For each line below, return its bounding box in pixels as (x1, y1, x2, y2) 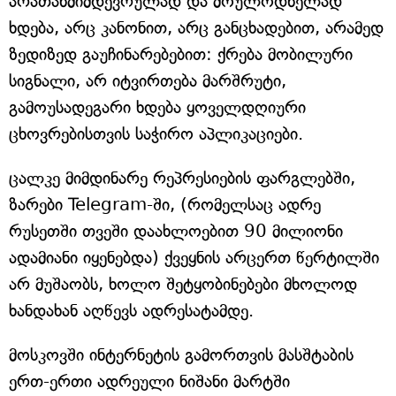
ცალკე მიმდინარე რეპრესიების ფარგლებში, (9, 168, 355, 189)
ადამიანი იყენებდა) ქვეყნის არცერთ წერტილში (9, 247, 379, 269)
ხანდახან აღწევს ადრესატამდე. (9, 301, 254, 322)
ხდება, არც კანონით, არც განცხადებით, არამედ (9, 18, 384, 39)
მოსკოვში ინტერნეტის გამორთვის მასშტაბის (9, 345, 354, 366)
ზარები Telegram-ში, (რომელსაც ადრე (9, 194, 321, 216)
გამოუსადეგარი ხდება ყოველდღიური (9, 97, 306, 118)
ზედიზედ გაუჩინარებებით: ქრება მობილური (9, 44, 353, 65)
